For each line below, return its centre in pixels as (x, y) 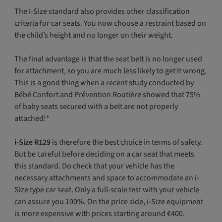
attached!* (32, 118)
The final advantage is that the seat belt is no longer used (108, 59)
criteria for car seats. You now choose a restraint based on (110, 23)
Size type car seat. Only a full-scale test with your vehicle (107, 190)
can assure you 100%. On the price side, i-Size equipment (109, 202)
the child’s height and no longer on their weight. (93, 35)
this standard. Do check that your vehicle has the (94, 166)
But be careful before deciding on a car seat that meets (104, 154)
